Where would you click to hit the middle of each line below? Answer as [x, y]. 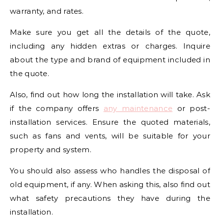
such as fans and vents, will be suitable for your [110, 136]
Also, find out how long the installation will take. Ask [110, 94]
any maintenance [138, 108]
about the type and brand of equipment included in [110, 59]
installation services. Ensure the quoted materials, [110, 122]
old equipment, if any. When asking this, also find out [110, 184]
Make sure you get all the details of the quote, [110, 32]
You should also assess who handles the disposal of [110, 170]
